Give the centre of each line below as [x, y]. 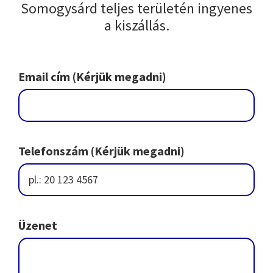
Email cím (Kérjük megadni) [92, 76]
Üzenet [38, 225]
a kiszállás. [136, 25]
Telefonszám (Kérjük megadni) [101, 151]
